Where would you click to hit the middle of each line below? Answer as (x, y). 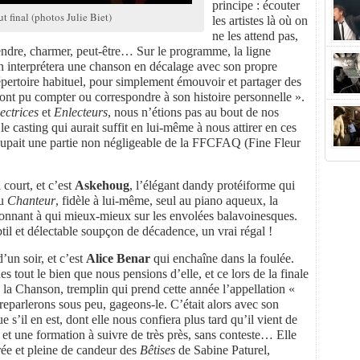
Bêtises (157, 350)
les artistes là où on (260, 20)
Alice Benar (118, 258)
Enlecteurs (81, 112)
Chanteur (31, 200)
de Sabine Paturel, (223, 350)
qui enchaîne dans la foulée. (222, 258)
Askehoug (102, 185)
